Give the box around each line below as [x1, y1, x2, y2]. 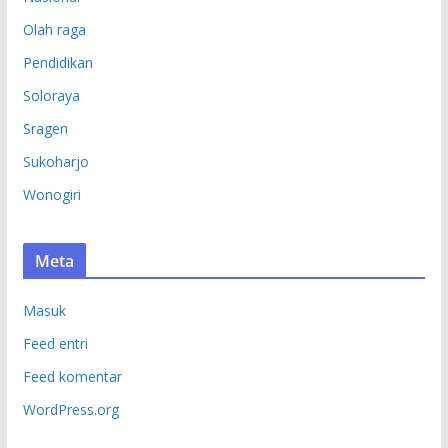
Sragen [22, 118, 68, 138]
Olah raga [22, 19, 86, 39]
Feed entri [22, 333, 88, 353]
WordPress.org [22, 399, 119, 419]
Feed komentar [22, 366, 122, 386]
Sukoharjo [22, 151, 89, 171]
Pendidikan [22, 52, 93, 72]
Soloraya [22, 85, 80, 105]
